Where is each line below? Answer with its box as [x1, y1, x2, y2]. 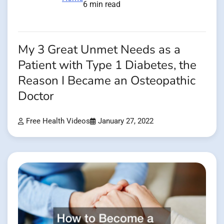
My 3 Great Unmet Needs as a [18, 41, 180, 58]
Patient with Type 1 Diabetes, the [18, 56, 196, 73]
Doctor [18, 87, 54, 104]
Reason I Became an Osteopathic [18, 72, 195, 89]
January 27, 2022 [98, 116, 153, 125]
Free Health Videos [26, 116, 90, 125]
